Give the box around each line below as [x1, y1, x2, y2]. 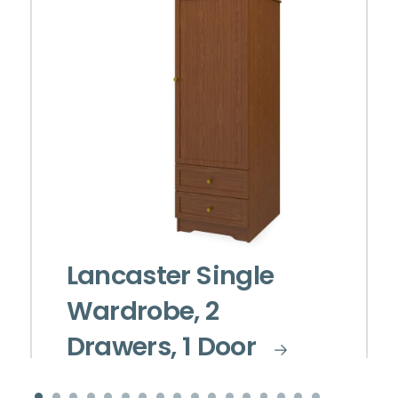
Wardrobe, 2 [66, 300, 219, 327]
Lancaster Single [66, 265, 275, 291]
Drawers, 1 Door [66, 336, 257, 362]
